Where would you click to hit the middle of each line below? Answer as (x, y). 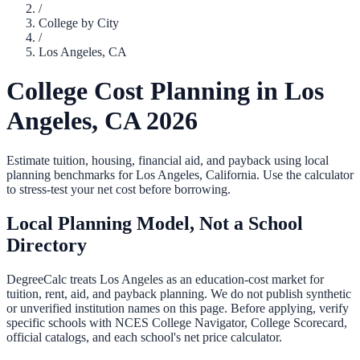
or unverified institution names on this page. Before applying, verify (178, 308)
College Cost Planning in (145, 91)
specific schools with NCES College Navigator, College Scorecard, (177, 322)
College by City (79, 23)
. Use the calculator (305, 174)
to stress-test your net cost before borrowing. (119, 189)
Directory (47, 245)
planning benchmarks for (71, 174)
